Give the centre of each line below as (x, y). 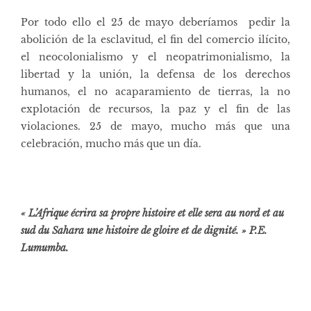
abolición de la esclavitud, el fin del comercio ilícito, (155, 39)
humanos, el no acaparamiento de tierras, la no (155, 91)
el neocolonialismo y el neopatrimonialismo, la (155, 57)
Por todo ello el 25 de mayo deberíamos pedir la (155, 22)
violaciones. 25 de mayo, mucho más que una (155, 126)
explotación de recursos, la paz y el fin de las (155, 109)
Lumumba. (45, 247)
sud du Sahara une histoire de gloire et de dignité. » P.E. (144, 230)
